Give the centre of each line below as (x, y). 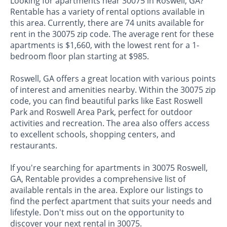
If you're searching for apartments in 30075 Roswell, (109, 168)
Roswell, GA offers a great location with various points (113, 79)
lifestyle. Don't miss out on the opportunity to (97, 213)
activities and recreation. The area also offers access (110, 123)
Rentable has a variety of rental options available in (107, 12)
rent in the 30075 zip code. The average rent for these (112, 34)
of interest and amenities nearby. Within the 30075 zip (113, 90)
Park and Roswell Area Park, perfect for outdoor (101, 112)
